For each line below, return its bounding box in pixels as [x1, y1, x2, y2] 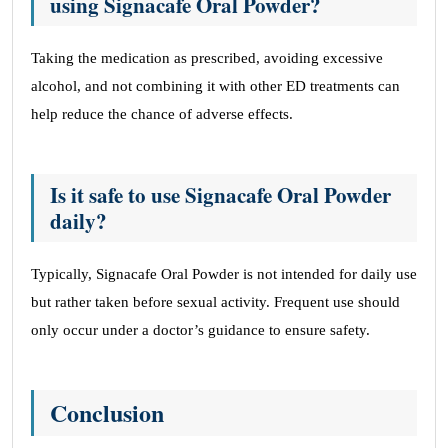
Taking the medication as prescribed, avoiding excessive [31, 50, 383, 66]
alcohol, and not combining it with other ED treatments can [31, 78, 400, 94]
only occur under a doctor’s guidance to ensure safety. [31, 322, 370, 338]
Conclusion [50, 395, 164, 430]
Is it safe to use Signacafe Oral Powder [50, 180, 391, 210]
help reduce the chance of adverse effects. [31, 106, 293, 122]
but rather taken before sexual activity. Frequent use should [31, 294, 400, 310]
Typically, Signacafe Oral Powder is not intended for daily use [31, 266, 417, 282]
